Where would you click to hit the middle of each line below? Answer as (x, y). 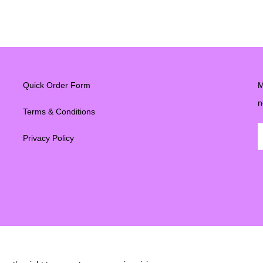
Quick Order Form (56, 85)
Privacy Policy (48, 138)
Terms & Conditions (59, 111)
